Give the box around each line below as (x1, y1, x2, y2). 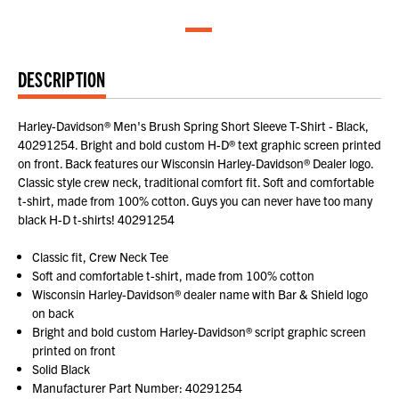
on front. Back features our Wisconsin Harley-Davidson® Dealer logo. (18, 155, 373, 172)
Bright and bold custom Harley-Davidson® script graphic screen (32, 323, 367, 340)
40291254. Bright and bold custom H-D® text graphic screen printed (18, 136, 381, 153)
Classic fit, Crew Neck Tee (32, 248, 169, 265)
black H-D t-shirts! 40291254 (18, 211, 175, 228)
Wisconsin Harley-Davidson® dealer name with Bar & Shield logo (32, 286, 369, 303)
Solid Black (32, 361, 91, 378)
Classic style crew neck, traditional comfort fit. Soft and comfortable (18, 174, 374, 191)
